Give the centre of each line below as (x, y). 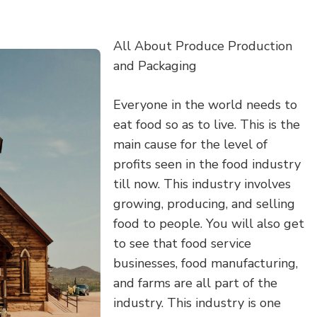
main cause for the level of (190, 144)
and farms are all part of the (195, 283)
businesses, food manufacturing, (206, 263)
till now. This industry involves (202, 184)
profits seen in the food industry (207, 164)
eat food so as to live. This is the (207, 125)
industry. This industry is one (197, 303)
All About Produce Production (203, 46)
